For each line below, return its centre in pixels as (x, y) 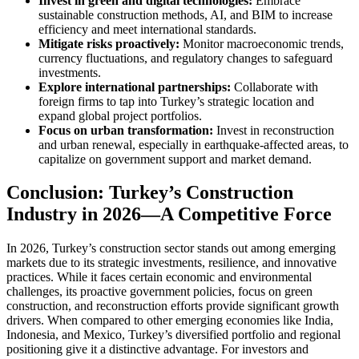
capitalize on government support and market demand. (175, 159)
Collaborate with (274, 87)
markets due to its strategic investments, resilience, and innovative (171, 263)
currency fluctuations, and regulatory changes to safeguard (186, 58)
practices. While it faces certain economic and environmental (159, 277)
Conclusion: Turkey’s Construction (150, 193)
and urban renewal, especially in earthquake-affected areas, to (194, 144)
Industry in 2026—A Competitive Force (169, 214)
